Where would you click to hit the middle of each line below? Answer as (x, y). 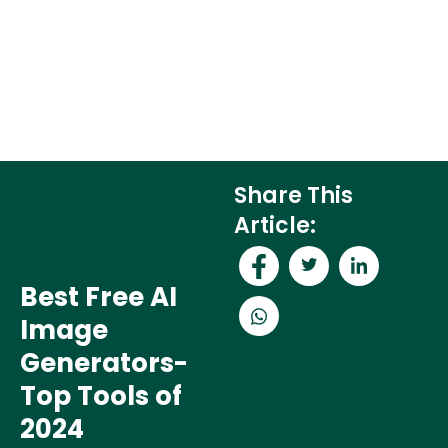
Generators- (104, 362)
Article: (275, 225)
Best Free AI (98, 296)
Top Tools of (101, 395)
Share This (293, 195)
